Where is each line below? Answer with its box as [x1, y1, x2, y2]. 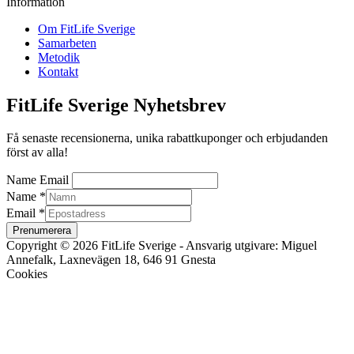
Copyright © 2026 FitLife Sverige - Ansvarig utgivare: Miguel [6, 239, 317, 253]
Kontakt [38, 64, 78, 78]
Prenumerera [13, 224, 71, 237]
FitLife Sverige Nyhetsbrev [6, 94, 226, 115]
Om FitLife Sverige [38, 21, 135, 36]
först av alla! [6, 145, 68, 160]
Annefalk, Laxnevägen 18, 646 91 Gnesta [6, 253, 216, 267]
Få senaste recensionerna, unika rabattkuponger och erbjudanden [6, 131, 328, 145]
